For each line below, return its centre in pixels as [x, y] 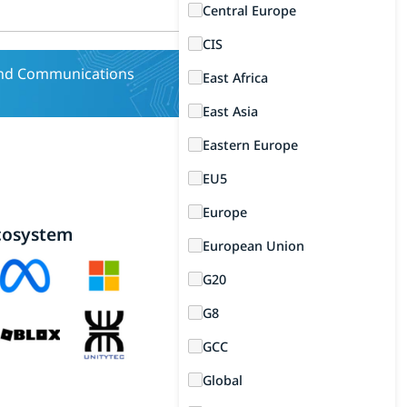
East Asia [231, 111]
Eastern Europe [251, 145]
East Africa [236, 78]
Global [223, 380]
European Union [254, 246]
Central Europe [250, 10]
